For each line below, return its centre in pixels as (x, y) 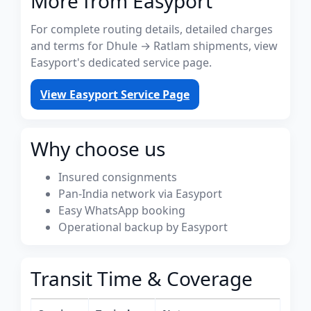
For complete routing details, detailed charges (152, 29)
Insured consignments (118, 177)
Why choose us (98, 149)
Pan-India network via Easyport (140, 194)
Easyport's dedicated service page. (121, 62)
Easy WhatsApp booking (122, 210)
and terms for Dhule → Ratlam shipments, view (154, 46)
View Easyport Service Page (115, 94)
